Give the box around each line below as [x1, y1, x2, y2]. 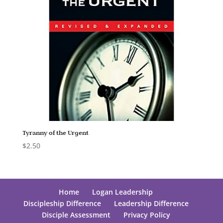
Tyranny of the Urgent [22, 128, 89, 137]
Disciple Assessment [41, 210, 111, 220]
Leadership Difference [113, 199, 189, 209]
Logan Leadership [92, 187, 153, 197]
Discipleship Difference [23, 199, 101, 209]
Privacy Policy [123, 210, 170, 220]
